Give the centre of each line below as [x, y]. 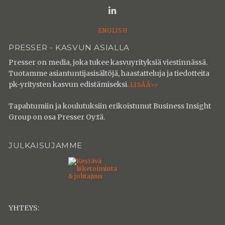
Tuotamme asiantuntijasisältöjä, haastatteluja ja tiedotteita [109, 74]
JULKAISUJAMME [46, 145]
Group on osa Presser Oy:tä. [57, 117]
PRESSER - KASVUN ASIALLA [69, 47]
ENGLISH [113, 30]
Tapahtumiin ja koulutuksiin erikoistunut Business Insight [110, 106]
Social [130, 10]
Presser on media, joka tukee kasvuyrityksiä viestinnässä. [108, 63]
